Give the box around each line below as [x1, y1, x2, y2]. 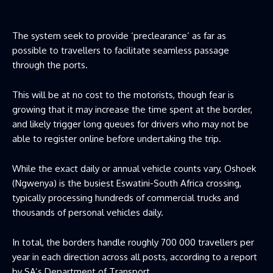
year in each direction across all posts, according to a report [12, 250, 257, 263]
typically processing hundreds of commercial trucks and [12, 191, 239, 204]
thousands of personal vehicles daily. [12, 206, 163, 218]
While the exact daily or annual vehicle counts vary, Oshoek [12, 162, 256, 174]
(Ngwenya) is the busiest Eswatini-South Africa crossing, [12, 177, 241, 189]
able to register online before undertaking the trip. [12, 132, 221, 144]
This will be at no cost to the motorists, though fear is [12, 88, 234, 101]
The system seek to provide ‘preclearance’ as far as [12, 29, 226, 41]
